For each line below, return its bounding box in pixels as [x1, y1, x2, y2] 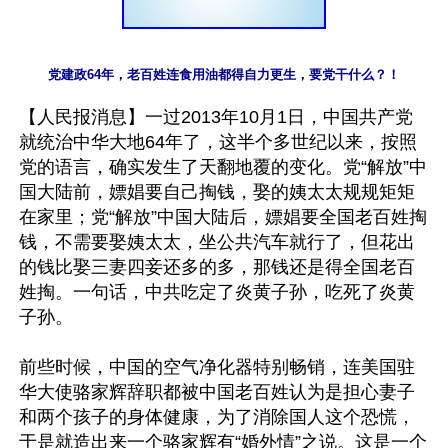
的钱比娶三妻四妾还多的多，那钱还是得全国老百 [19, 256, 415, 277]
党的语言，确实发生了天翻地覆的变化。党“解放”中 [19, 156, 427, 177]
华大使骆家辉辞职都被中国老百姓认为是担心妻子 [19, 381, 415, 402]
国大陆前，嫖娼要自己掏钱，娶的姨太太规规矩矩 [19, 181, 415, 202]
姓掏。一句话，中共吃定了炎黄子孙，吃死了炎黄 [19, 281, 415, 302]
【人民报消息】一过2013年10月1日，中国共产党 [19, 106, 413, 127]
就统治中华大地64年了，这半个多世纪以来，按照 [19, 131, 417, 152]
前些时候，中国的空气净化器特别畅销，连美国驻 [19, 356, 415, 377]
